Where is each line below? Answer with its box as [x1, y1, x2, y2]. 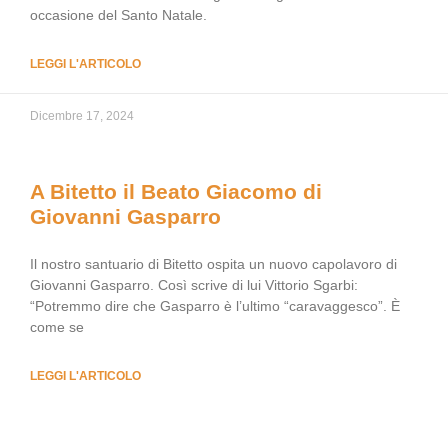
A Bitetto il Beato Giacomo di [30, 180, 322, 203]
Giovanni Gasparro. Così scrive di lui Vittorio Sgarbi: [30, 277, 358, 293]
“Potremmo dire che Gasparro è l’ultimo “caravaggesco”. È [30, 298, 400, 314]
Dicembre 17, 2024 [30, 109, 134, 123]
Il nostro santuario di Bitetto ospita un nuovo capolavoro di [30, 256, 397, 272]
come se [30, 319, 84, 335]
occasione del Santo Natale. [30, 7, 207, 23]
